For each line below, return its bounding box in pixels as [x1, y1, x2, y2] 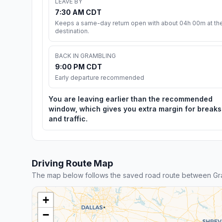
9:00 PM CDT [55, 62, 102, 71]
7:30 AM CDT [55, 7, 102, 16]
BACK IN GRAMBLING [55, 52, 116, 59]
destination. [55, 27, 89, 35]
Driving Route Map [32, 158, 113, 168]
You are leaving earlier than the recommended [49, 94, 213, 103]
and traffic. [49, 114, 88, 123]
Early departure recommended [55, 73, 144, 81]
